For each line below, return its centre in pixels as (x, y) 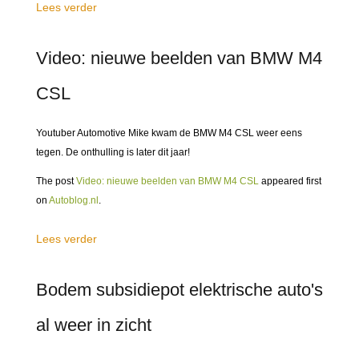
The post (56, 181)
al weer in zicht (94, 325)
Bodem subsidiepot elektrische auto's (179, 290)
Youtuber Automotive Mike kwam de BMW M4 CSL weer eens (169, 133)
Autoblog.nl (74, 200)
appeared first (290, 181)
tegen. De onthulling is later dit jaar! (113, 152)
